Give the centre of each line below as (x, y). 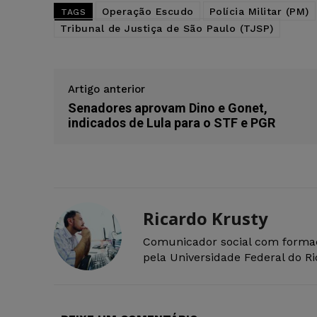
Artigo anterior (106, 90)
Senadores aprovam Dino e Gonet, (168, 108)
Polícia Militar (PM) (259, 12)
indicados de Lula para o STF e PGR (172, 123)
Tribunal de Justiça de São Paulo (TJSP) (167, 29)
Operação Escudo (148, 12)
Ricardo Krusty (206, 219)
